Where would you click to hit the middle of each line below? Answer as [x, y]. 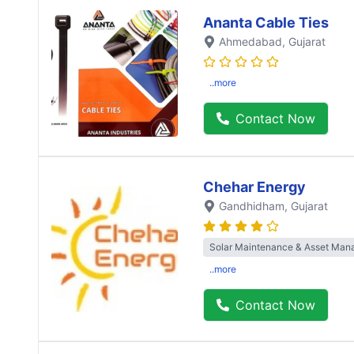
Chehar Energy [254, 186]
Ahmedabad [250, 41]
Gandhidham [252, 205]
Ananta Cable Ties [266, 22]
